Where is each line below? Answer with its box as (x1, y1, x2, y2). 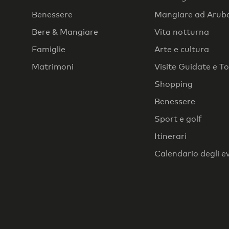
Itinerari (154, 131, 187, 141)
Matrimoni (32, 61, 74, 72)
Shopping (154, 79, 193, 89)
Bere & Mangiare (32, 27, 98, 37)
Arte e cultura (154, 44, 209, 54)
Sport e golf (154, 113, 202, 124)
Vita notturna (154, 27, 209, 37)
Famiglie (32, 44, 65, 54)
